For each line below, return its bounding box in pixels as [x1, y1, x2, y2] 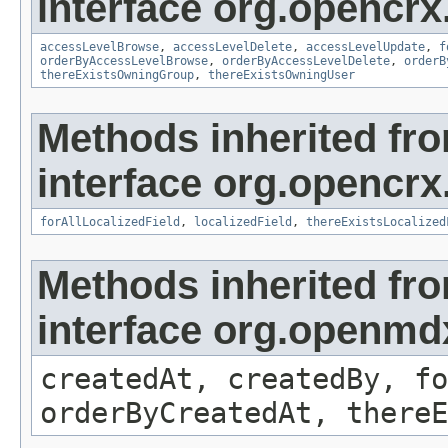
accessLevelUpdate [306, 40, 425, 55]
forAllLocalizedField [40, 215, 180, 230]
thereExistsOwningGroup [40, 68, 194, 83]
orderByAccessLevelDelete [222, 54, 390, 69]
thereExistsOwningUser [208, 68, 355, 83]
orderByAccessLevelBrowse [40, 54, 208, 69]
